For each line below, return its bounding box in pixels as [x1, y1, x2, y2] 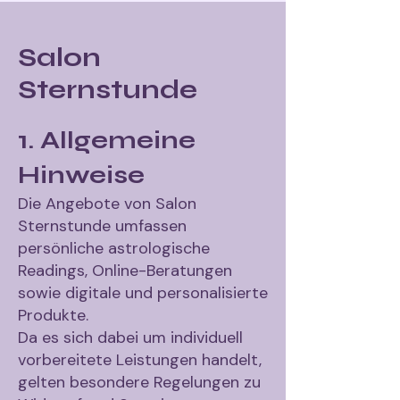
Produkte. [18, 304, 88, 326]
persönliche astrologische [18, 237, 210, 259]
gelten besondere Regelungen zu [18, 371, 261, 393]
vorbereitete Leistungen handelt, [18, 349, 262, 371]
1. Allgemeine [18, 125, 196, 155]
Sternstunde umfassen [18, 215, 187, 237]
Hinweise [18, 160, 145, 190]
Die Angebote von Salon [18, 193, 196, 214]
